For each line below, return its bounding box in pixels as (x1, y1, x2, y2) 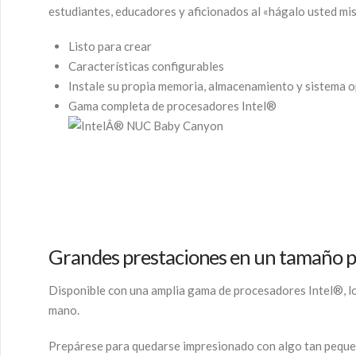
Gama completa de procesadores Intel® (68, 99, 277, 114)
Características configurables (68, 59, 224, 74)
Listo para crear (68, 39, 152, 54)
